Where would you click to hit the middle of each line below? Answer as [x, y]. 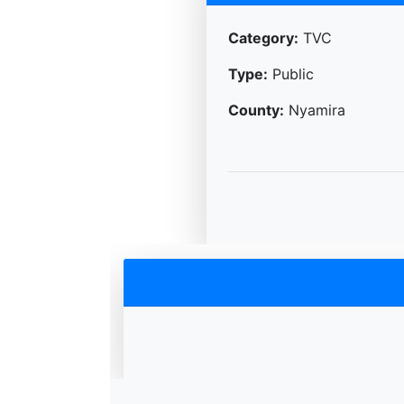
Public [290, 73]
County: [256, 110]
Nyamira [314, 110]
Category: [263, 37]
